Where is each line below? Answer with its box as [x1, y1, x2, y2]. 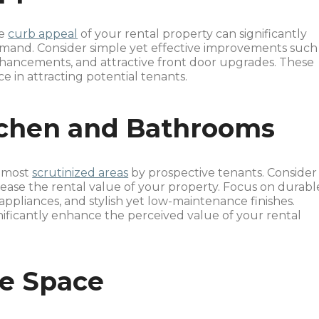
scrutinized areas [32, 166, 129, 179]
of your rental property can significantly [78, 27, 308, 41]
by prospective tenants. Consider [128, 166, 318, 179]
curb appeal [8, 27, 78, 41]
